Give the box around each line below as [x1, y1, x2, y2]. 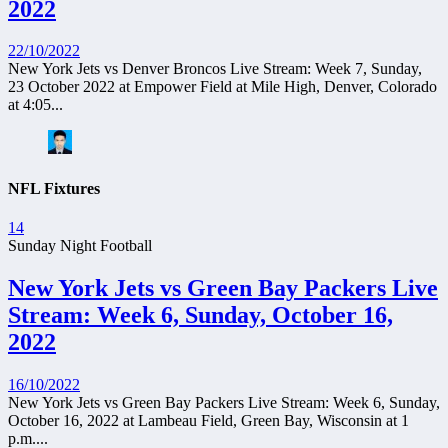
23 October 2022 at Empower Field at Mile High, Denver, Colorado [8, 78, 437, 96]
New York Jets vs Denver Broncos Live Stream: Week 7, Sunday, [8, 60, 422, 78]
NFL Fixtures [8, 179, 100, 197]
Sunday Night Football [8, 236, 152, 254]
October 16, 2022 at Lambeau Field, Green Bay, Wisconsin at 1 [8, 411, 409, 429]
